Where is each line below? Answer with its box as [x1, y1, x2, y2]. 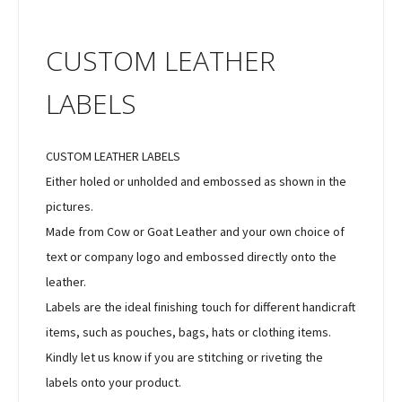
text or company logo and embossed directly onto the [46, 248, 336, 265]
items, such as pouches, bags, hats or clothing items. [46, 323, 331, 340]
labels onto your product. [46, 373, 181, 390]
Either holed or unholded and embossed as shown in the [46, 172, 346, 189]
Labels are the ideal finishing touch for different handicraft [46, 298, 355, 315]
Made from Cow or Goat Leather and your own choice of [46, 223, 345, 240]
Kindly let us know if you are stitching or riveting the [46, 348, 323, 365]
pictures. [46, 197, 93, 214]
